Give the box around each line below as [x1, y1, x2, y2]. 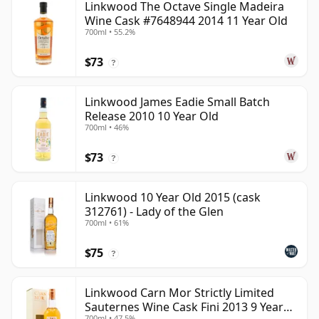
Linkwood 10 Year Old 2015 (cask [85, 189, 261, 206]
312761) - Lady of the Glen [85, 204, 224, 220]
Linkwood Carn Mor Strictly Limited [85, 285, 274, 301]
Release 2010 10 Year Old [85, 108, 219, 125]
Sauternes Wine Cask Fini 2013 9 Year [85, 299, 283, 315]
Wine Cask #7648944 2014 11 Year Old [85, 13, 288, 29]
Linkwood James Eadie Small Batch [85, 94, 270, 110]
